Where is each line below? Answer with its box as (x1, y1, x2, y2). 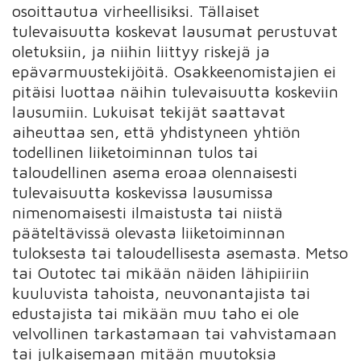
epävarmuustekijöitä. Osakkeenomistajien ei (12, 61, 337, 81)
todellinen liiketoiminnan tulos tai (12, 142, 259, 161)
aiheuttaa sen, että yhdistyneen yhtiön (12, 122, 301, 141)
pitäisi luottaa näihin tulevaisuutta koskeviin (12, 81, 339, 101)
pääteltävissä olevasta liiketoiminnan (12, 222, 286, 242)
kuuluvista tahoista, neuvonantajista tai (12, 283, 311, 302)
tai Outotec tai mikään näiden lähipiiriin (12, 263, 310, 282)
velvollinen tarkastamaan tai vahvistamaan (12, 323, 338, 342)
